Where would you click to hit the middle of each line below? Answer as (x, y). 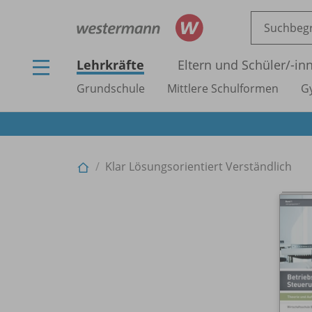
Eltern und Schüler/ (234, 65)
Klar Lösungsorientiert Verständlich (198, 166)
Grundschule (111, 88)
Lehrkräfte (110, 65)
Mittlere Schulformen (223, 88)
